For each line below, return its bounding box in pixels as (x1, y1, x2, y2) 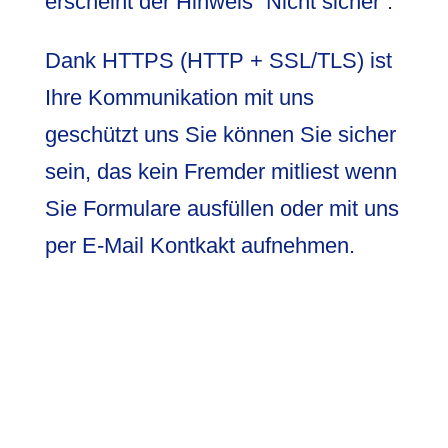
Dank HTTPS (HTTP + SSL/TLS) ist (44, 47, 392, 73)
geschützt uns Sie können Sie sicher (44, 121, 396, 147)
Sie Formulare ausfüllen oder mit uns (44, 195, 399, 221)
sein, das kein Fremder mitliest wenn (44, 158, 397, 184)
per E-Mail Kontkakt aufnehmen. (44, 232, 355, 258)
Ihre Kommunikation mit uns (44, 84, 314, 110)
